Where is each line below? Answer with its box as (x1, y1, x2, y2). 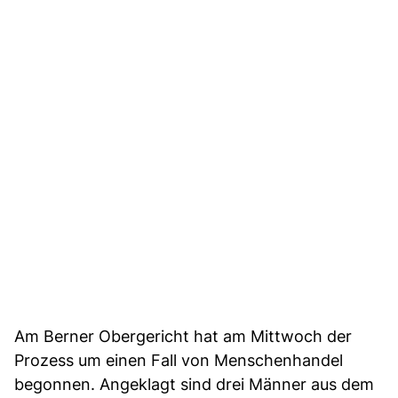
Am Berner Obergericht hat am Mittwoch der (14, 326, 352, 346)
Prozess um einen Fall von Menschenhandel (14, 350, 343, 370)
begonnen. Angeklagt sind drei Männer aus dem (14, 374, 374, 394)
